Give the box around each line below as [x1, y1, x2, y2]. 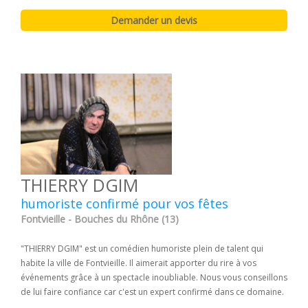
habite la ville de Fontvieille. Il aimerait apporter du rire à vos [21, 256, 256, 269]
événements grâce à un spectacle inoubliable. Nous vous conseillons [21, 271, 287, 283]
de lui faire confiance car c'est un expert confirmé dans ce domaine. [21, 285, 284, 298]
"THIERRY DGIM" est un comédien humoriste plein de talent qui [21, 242, 263, 254]
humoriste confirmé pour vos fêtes [21, 195, 228, 212]
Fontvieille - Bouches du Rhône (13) [21, 212, 179, 225]
